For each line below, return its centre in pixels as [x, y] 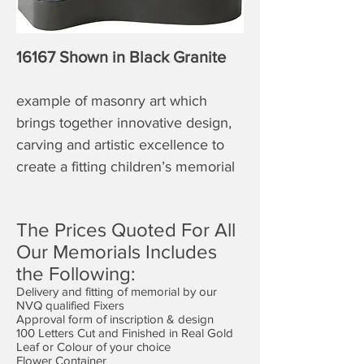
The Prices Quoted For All [126, 229]
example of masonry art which [112, 100]
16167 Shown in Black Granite [121, 56]
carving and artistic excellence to [120, 144]
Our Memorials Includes [117, 251]
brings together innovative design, [124, 122]
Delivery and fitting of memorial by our [117, 291]
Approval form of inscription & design [115, 318]
